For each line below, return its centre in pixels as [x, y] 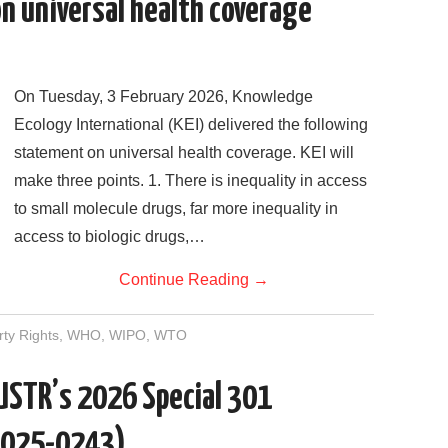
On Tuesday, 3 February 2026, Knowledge [163, 96]
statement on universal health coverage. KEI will [184, 152]
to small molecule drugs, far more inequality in [176, 208]
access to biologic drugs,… [109, 236]
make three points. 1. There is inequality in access [190, 180]
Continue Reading [186, 279]
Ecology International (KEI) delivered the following [191, 124]
